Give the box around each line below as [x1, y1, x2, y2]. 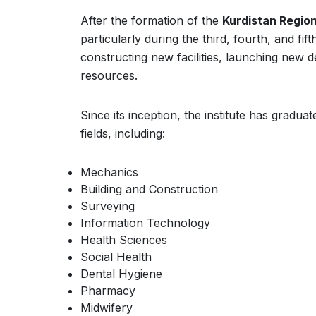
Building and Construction [80, 182, 218, 196]
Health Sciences [80, 233, 167, 247]
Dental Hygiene [80, 267, 162, 281]
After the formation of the [80, 13, 222, 28]
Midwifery [80, 300, 133, 315]
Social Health [80, 250, 152, 264]
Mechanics [80, 165, 138, 179]
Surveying [80, 199, 135, 213]
